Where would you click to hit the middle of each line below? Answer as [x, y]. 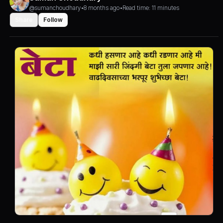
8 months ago [102, 8]
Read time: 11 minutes [151, 8]
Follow [53, 20]
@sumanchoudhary [55, 8]
